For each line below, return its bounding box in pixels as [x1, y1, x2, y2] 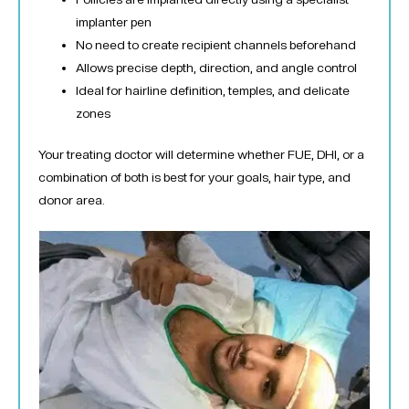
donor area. [38, 193, 105, 208]
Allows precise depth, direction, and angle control [76, 59, 358, 75]
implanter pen [76, 14, 152, 29]
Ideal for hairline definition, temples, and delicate [76, 82, 351, 98]
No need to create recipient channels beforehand [76, 37, 357, 52]
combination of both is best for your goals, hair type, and [38, 170, 351, 185]
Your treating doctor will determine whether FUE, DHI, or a [38, 147, 364, 163]
